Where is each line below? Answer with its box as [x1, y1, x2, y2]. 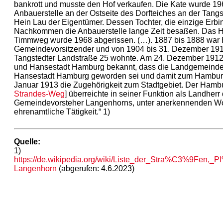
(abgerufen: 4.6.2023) [57, 164, 134, 173]
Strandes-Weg [14, 89, 65, 98]
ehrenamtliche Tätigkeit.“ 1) [14, 107, 110, 116]
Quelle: [14, 137, 40, 146]
